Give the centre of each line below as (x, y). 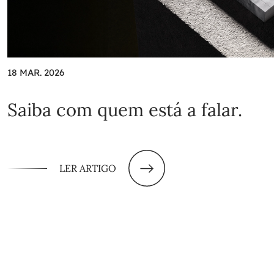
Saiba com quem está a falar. (125, 110)
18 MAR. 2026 (36, 73)
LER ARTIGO (88, 168)
